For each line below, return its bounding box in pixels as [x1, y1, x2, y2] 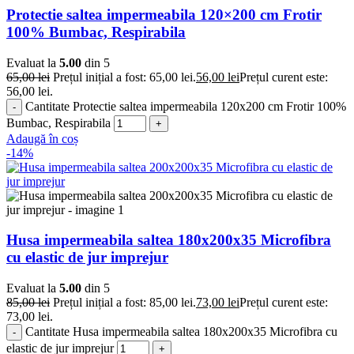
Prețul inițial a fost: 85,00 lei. [53, 296, 196, 310]
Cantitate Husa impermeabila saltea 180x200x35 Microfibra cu [25, 325, 337, 339]
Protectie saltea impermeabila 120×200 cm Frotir [6, 6, 322, 23]
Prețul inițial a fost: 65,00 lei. [53, 70, 196, 84]
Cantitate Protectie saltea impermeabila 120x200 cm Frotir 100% [25, 99, 346, 113]
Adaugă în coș [6, 131, 78, 145]
